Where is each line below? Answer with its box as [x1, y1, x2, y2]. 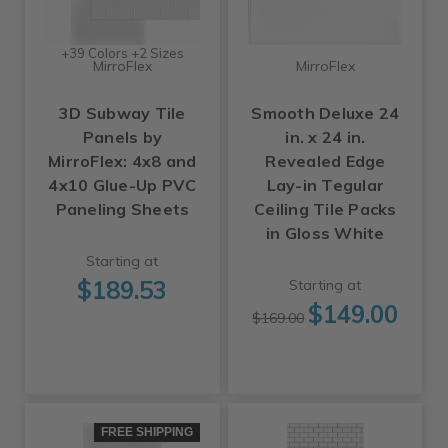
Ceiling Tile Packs [254, 198, 397, 219]
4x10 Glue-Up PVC [48, 174, 197, 195]
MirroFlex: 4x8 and [48, 150, 197, 171]
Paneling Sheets [55, 198, 190, 219]
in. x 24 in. [285, 126, 366, 147]
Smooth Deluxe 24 [251, 102, 400, 123]
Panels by [82, 126, 163, 147]
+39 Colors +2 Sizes [60, 44, 184, 61]
